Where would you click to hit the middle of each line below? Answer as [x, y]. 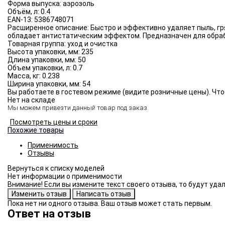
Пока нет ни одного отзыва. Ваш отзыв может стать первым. [110, 204]
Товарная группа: [37, 44]
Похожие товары [36, 130]
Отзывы [41, 153]
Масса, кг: [25, 76]
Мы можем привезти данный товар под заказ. [78, 108]
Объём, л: [24, 12]
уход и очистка [92, 44]
